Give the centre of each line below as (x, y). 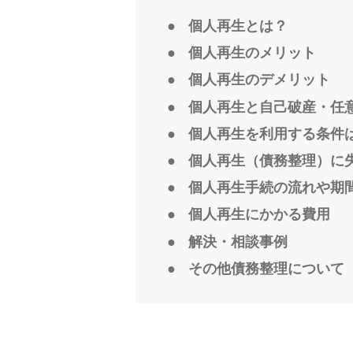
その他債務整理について (266, 268)
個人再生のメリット (252, 53)
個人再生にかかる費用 (259, 215)
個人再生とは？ (238, 26)
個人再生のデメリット (259, 80)
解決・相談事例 (238, 242)
